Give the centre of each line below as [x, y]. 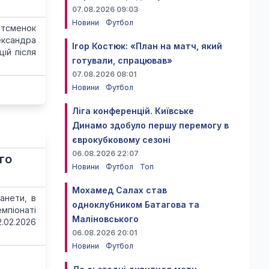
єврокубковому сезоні [121, 140]
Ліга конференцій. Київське [133, 111]
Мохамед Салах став [119, 190]
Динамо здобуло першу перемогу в [150, 125]
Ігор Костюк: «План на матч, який [147, 46]
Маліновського [105, 219]
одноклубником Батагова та [136, 204]
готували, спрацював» [122, 60]
